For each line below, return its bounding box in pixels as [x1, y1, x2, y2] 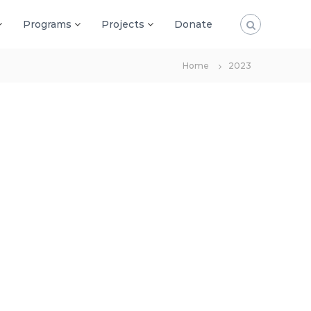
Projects [101, 17, 144, 31]
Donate [174, 17, 212, 31]
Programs [23, 17, 72, 31]
